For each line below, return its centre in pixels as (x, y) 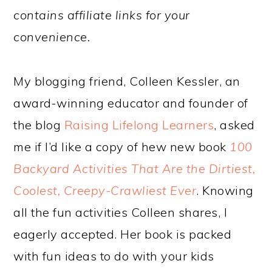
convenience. (52, 37)
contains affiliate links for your (102, 15)
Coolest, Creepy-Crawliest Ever (105, 191)
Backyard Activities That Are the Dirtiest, (134, 169)
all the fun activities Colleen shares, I (121, 212)
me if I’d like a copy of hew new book (122, 147)
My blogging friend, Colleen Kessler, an (127, 81)
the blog (39, 125)
